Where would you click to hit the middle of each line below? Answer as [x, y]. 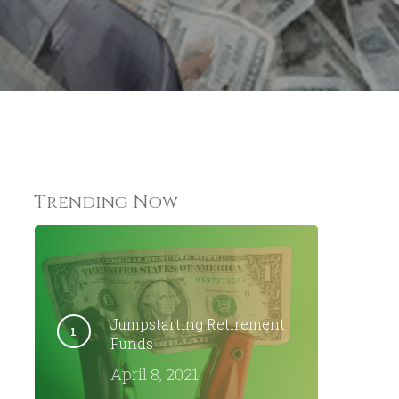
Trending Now [106, 202]
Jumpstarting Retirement [197, 324]
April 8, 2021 [154, 374]
